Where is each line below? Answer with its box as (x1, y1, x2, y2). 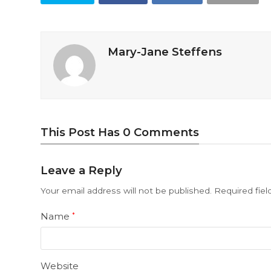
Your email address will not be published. (41, 185, 212, 195)
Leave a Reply (41, 163, 123, 177)
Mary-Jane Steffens (108, 44, 223, 59)
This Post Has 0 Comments (41, 125, 200, 139)
